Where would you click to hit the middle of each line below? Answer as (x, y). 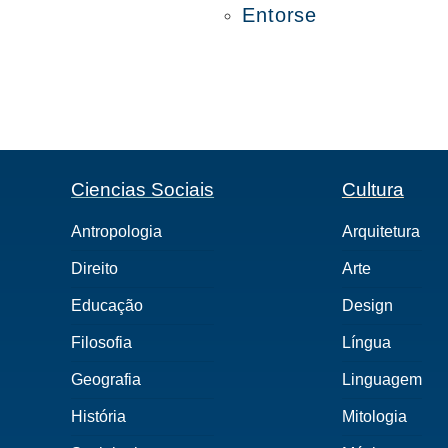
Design (367, 305)
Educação (107, 305)
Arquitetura (380, 231)
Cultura (372, 189)
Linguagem (381, 379)
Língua (366, 342)
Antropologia (117, 231)
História (99, 416)
